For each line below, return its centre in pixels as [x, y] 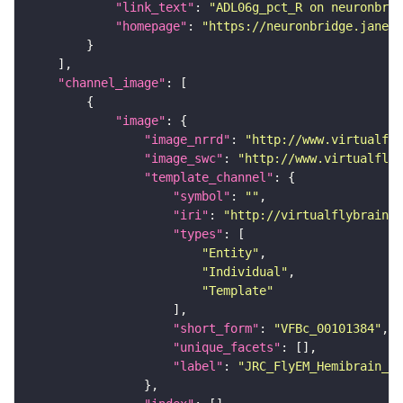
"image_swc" [184, 159]
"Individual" [245, 272]
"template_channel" [209, 178]
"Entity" [230, 253]
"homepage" [151, 27]
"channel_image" [112, 83]
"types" [198, 234]
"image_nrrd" [187, 140]
